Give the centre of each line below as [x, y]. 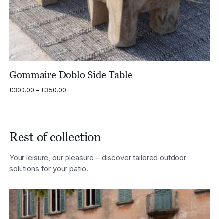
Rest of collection [55, 137]
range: [75, 99]
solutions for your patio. [48, 168]
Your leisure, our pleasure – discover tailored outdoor [98, 157]
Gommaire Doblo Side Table [71, 75]
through [77, 117]
